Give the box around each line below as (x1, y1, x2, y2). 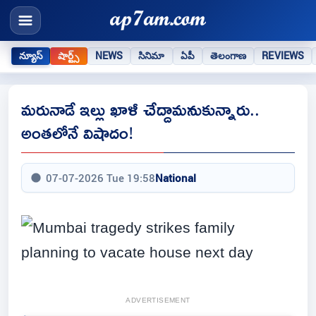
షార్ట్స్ (58, 49, 80, 62)
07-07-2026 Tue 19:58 (46, 171, 155, 186)
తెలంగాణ (209, 49, 247, 62)
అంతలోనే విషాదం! (21, 116, 133, 150)
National (155, 171, 196, 186)
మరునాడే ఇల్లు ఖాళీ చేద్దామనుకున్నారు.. (21, 92, 260, 126)
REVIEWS (262, 49, 305, 62)
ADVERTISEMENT (126, 293, 190, 308)
